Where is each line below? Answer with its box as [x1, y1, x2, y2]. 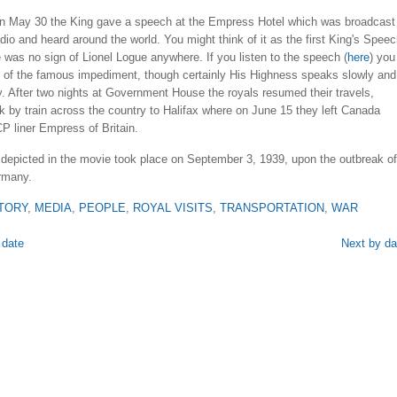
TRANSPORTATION [220, 201, 324, 214]
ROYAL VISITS [133, 201, 213, 214]
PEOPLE [79, 201, 126, 214]
